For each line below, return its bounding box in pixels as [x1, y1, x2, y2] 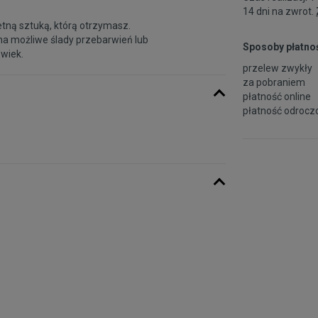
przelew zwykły [243, 62, 312, 74]
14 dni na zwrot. [243, 5, 316, 17]
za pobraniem [243, 76, 305, 88]
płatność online [243, 90, 311, 102]
